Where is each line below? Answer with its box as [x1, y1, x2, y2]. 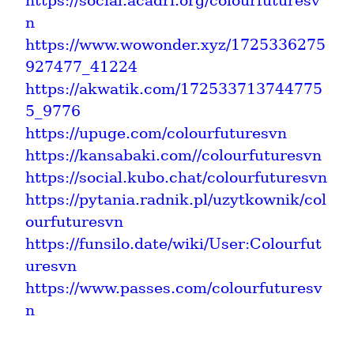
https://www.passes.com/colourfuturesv [25, 278, 322, 297]
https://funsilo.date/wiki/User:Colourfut [25, 234, 322, 253]
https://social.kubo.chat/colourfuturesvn [25, 168, 327, 186]
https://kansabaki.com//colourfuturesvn [25, 145, 322, 164]
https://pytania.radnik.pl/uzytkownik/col [25, 190, 326, 209]
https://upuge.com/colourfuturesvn [25, 123, 287, 142]
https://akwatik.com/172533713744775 [25, 79, 322, 98]
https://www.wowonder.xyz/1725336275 [25, 35, 326, 54]
